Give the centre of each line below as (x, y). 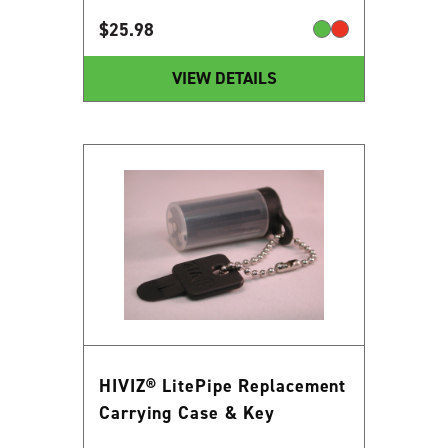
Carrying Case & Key (187, 412)
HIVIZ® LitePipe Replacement (223, 385)
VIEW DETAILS (224, 77)
